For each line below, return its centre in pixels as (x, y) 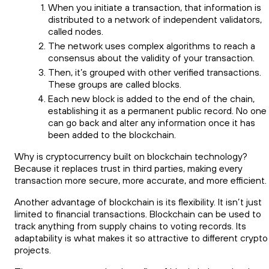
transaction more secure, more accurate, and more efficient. (141, 180)
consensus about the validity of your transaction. (151, 57)
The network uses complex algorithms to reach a (152, 45)
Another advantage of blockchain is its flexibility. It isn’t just (138, 201)
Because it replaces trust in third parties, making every (128, 168)
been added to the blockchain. (112, 134)
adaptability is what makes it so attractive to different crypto (141, 237)
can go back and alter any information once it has (152, 122)
